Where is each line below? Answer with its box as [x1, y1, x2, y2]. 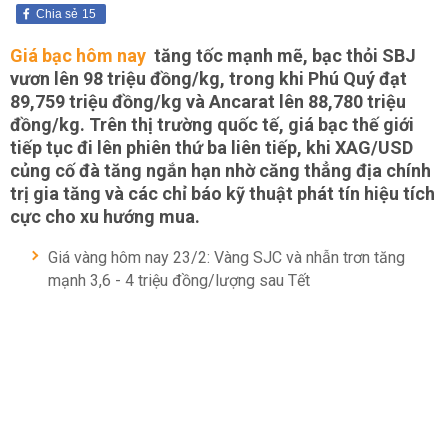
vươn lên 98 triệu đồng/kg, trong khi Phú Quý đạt [10, 68, 407, 89]
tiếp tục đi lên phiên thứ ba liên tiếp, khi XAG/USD [10, 137, 413, 158]
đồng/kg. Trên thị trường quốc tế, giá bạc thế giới [10, 114, 414, 135]
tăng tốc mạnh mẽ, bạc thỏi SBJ [150, 45, 416, 66]
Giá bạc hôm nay [10, 45, 150, 66]
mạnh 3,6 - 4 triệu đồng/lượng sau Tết [48, 271, 310, 290]
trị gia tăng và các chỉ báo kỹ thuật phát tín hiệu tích [10, 183, 435, 204]
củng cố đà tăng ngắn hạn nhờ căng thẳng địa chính [10, 160, 431, 181]
